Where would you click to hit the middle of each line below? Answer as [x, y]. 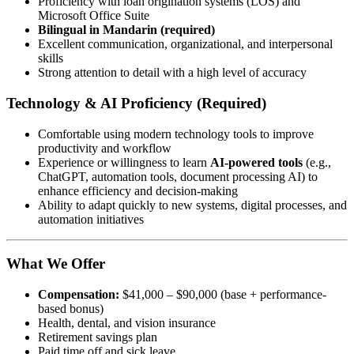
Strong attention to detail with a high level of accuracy [172, 73]
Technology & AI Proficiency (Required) [136, 103]
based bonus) [71, 309]
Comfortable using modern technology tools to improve [176, 134]
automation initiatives [91, 219]
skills [51, 58]
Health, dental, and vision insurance [127, 323]
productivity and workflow [105, 148]
